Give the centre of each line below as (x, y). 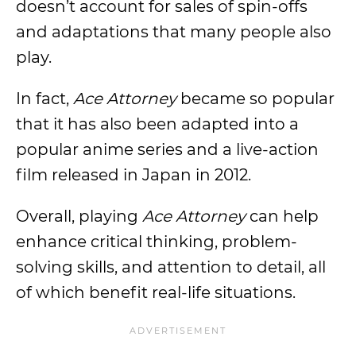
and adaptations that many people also (174, 32)
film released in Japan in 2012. (135, 175)
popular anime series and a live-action (167, 149)
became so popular (257, 99)
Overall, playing (79, 216)
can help (282, 216)
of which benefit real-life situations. (158, 292)
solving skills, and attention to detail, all (171, 267)
